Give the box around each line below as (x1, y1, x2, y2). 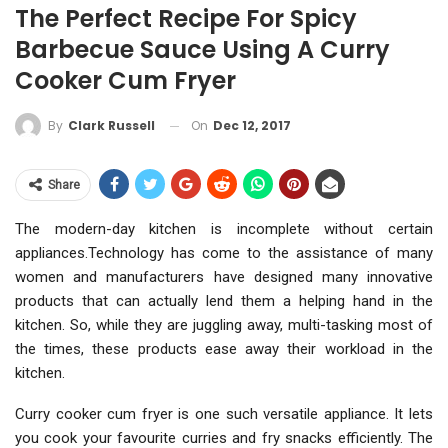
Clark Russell (68, 117, 155, 135)
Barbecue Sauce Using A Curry (15, 32, 390, 66)
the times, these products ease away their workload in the (15, 340, 433, 359)
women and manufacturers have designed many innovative (15, 268, 433, 287)
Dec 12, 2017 (213, 116, 291, 134)
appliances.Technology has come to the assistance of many (15, 244, 433, 263)
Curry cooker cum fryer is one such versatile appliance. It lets (15, 405, 433, 424)
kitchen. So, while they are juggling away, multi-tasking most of (15, 316, 433, 335)
